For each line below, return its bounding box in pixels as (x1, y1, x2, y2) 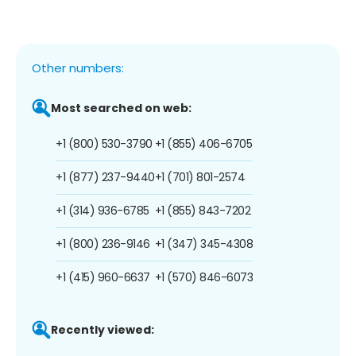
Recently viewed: (51, 321, 154, 338)
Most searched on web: (51, 99, 192, 116)
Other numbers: (32, 59, 124, 76)
